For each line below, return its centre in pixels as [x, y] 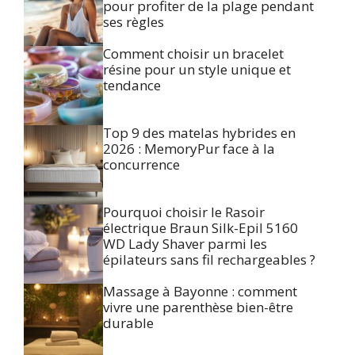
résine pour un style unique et [197, 69]
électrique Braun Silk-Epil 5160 [200, 227]
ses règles [134, 21]
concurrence [141, 164]
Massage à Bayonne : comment [200, 291]
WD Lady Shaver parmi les [185, 243]
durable [128, 323]
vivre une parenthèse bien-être [198, 307]
